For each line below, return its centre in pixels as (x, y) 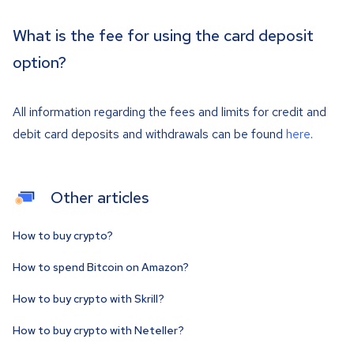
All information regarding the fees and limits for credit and (169, 112)
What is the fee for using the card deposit (163, 36)
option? (40, 62)
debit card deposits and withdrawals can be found (149, 134)
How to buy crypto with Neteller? (98, 330)
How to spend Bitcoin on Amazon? (101, 267)
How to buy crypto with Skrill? (88, 299)
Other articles (100, 198)
